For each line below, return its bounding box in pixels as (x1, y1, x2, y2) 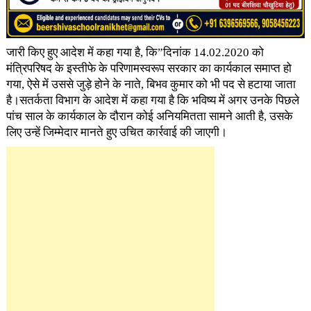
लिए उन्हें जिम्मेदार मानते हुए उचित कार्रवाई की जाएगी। (6, 125, 227, 139)
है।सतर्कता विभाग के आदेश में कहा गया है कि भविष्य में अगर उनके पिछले (6, 93, 299, 107)
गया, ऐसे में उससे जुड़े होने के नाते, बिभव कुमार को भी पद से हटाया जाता (6, 77, 296, 91)
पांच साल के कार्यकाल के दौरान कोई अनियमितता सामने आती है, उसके (6, 109, 293, 123)
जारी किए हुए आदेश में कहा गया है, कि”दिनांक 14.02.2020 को (6, 45, 264, 59)
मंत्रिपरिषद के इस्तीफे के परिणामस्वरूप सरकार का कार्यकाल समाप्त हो (6, 61, 292, 75)
